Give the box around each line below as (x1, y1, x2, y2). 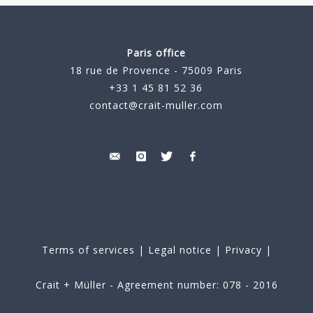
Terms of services (41, 243, 135, 257)
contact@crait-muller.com (89, 99, 223, 112)
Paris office (126, 46, 186, 60)
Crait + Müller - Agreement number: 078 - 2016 (35, 278, 278, 292)
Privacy (221, 243, 262, 257)
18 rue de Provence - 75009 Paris (69, 64, 242, 78)
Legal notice (147, 243, 212, 257)
